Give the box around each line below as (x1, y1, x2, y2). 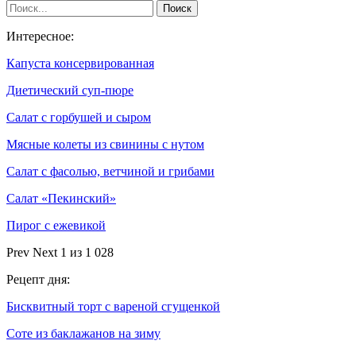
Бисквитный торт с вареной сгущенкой (6, 300, 220, 314)
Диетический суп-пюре (6, 83, 133, 98)
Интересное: (6, 29, 74, 44)
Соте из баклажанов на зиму (6, 327, 161, 341)
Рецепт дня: (6, 273, 70, 287)
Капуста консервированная (6, 56, 154, 71)
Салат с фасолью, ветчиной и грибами (6, 164, 215, 179)
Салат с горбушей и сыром (6, 110, 151, 125)
